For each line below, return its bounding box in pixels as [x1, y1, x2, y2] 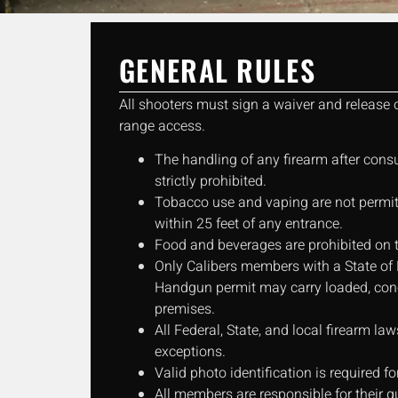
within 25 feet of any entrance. [155, 213, 343, 235]
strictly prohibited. [155, 171, 267, 193]
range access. [119, 115, 205, 137]
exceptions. [155, 341, 226, 363]
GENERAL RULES [119, 49, 315, 91]
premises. [155, 298, 215, 321]
